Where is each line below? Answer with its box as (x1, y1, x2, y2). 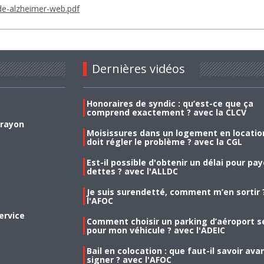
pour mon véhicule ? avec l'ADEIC (86, 224, 225, 236)
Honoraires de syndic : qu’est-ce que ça (86, 97, 253, 109)
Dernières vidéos (91, 60, 185, 77)
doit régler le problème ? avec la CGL (86, 136, 242, 147)
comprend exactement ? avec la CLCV (86, 106, 246, 118)
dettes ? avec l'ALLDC (86, 165, 178, 177)
